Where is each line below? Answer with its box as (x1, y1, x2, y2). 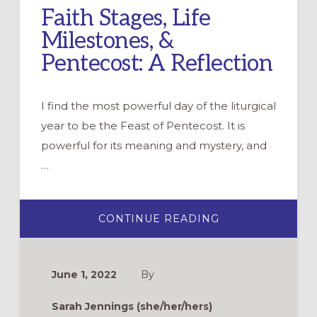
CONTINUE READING (98, 212, 219, 225)
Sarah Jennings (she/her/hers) (51, 299, 212, 313)
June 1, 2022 (51, 267, 117, 281)
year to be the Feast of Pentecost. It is (40, 118, 245, 132)
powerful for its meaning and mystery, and (40, 138, 267, 152)
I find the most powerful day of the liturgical (40, 98, 276, 113)
